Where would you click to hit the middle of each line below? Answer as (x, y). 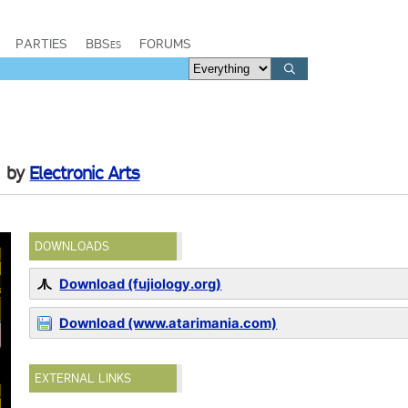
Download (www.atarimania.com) (168, 323)
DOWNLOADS (72, 246)
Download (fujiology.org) (141, 284)
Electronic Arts (85, 173)
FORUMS (165, 44)
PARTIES (41, 44)
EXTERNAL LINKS (83, 378)
